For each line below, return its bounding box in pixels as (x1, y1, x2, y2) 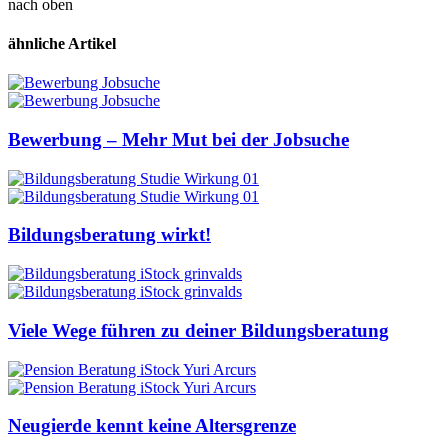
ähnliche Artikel (8, 35, 116, 52)
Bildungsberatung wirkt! (8, 224, 211, 246)
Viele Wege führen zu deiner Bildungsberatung (8, 319, 389, 341)
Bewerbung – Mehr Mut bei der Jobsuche (8, 128, 349, 150)
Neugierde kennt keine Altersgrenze (8, 415, 296, 437)
